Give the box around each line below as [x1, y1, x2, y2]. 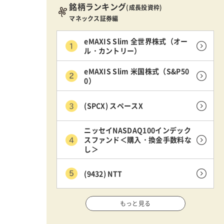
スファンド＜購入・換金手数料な [84, 134, 191, 144]
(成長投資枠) [126, 3, 162, 12]
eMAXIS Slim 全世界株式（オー [84, 35, 188, 46]
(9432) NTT [84, 168, 122, 178]
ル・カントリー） [84, 45, 141, 55]
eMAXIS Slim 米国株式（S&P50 [84, 65, 189, 76]
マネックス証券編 [69, 14, 118, 23]
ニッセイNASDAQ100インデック [84, 125, 191, 135]
